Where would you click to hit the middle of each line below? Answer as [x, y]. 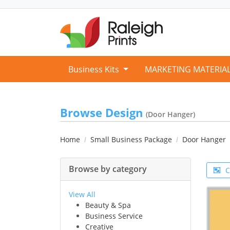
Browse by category [108, 169]
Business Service [114, 216]
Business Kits [95, 69]
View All [82, 194]
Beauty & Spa [108, 205]
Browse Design [103, 112]
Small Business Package [131, 139]
